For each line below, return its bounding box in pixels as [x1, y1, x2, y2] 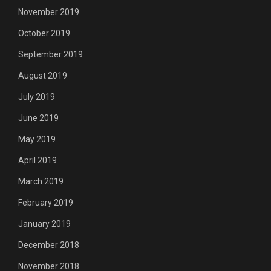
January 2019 [18, 218, 71, 229]
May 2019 [18, 134, 56, 144]
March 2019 [18, 176, 64, 186]
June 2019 [18, 113, 59, 123]
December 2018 [18, 240, 79, 250]
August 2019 [18, 70, 67, 80]
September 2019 [18, 49, 83, 59]
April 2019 [18, 155, 57, 165]
